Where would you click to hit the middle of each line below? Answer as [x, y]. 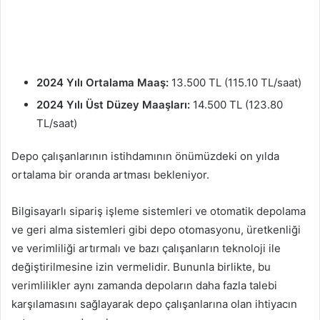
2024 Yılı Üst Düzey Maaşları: [113, 104]
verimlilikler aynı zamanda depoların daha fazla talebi [144, 285]
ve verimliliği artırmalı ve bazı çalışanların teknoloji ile [146, 248]
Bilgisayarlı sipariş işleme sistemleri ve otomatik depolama [159, 211]
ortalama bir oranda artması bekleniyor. [110, 174]
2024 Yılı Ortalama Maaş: [102, 82]
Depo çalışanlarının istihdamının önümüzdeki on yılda [145, 156]
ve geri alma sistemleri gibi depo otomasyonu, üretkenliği [156, 229]
